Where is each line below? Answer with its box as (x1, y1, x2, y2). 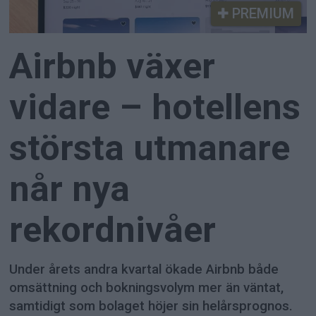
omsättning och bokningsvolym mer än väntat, (9, 280, 284, 296)
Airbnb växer (9, 45, 216, 87)
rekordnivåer (9, 209, 217, 251)
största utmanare (9, 127, 291, 169)
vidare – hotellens (9, 86, 301, 128)
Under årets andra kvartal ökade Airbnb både (9, 262, 279, 278)
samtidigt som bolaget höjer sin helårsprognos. (9, 298, 293, 315)
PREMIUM (228, 5, 294, 23)
